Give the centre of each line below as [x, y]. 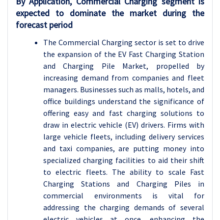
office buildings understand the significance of [124, 101]
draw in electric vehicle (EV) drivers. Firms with [124, 124]
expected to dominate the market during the [110, 13]
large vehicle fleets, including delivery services [124, 136]
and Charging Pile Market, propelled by [124, 66]
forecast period [44, 25]
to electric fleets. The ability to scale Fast [124, 172]
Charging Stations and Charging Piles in [124, 183]
